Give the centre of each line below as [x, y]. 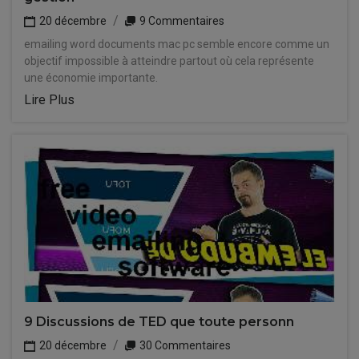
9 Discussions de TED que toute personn [159, 322]
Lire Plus [49, 100]
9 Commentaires [181, 21]
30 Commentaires [184, 345]
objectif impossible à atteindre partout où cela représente [169, 61]
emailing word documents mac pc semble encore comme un [177, 44]
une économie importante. [91, 78]
